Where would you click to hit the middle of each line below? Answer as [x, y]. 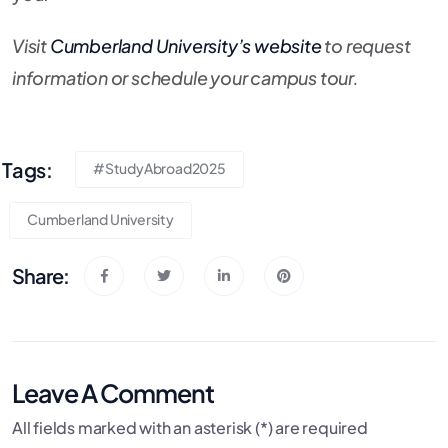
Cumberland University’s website [185, 46]
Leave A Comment [113, 393]
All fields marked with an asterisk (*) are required [190, 428]
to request [366, 46]
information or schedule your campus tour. [185, 78]
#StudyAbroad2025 [159, 168]
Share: [40, 276]
